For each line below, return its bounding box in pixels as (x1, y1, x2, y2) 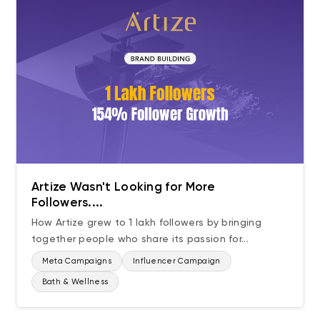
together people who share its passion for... (31, 232, 249, 244)
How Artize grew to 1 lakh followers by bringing (31, 216, 261, 228)
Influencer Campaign (132, 256, 221, 266)
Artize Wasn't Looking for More (31, 179, 216, 194)
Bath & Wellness (41, 276, 109, 286)
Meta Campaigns (41, 256, 111, 266)
